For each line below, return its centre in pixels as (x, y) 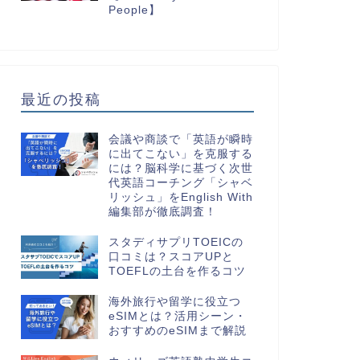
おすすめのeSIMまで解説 (177, 331)
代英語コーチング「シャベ (180, 182)
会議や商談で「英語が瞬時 (180, 139)
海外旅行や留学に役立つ (174, 302)
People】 (134, 10)
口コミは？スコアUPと (171, 256)
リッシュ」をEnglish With (180, 197)
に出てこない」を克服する (180, 153)
